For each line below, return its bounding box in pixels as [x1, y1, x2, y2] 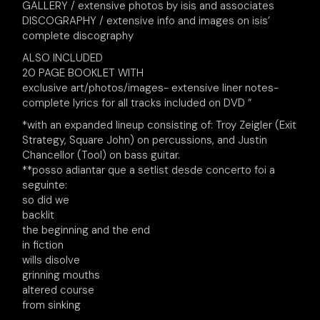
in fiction [22, 238, 64, 252]
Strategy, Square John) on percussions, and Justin [22, 133, 268, 147]
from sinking [22, 298, 81, 312]
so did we [22, 193, 70, 207]
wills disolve [22, 253, 81, 267]
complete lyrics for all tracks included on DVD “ [22, 96, 252, 110]
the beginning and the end [22, 223, 151, 237]
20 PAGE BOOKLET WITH [22, 66, 144, 80]
